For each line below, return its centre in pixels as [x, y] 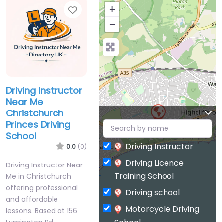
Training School [144, 176]
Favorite [97, 10]
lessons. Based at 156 [42, 210]
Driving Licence [154, 163]
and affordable [32, 199]
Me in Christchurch [39, 176]
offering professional [42, 188]
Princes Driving [38, 124]
